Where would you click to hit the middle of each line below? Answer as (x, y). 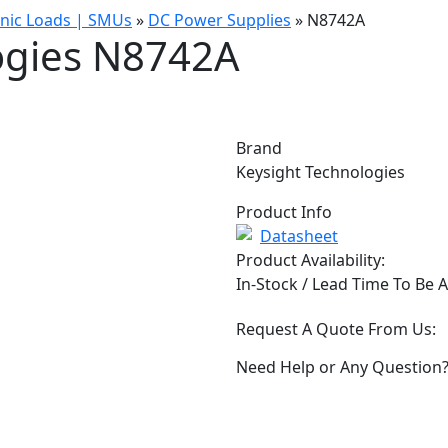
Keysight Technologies (320, 171)
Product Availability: (310, 259)
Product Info (284, 211)
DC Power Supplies (219, 19)
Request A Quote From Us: (336, 329)
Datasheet (299, 235)
